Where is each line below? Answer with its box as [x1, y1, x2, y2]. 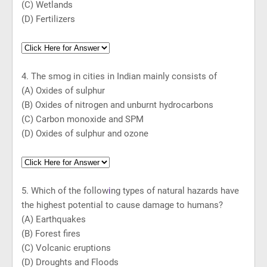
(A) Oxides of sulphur [21, 85, 105, 96]
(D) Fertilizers [21, 14, 75, 24]
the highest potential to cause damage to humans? [21, 200, 223, 210]
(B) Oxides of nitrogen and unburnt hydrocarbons [21, 100, 213, 110]
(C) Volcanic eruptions [21, 243, 111, 253]
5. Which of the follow [21, 185, 108, 196]
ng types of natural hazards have [111, 185, 239, 196]
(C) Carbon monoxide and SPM [21, 114, 144, 125]
